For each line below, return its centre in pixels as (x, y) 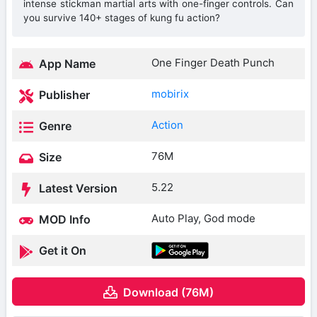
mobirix (170, 94)
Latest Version (77, 189)
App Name (66, 64)
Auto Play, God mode (203, 219)
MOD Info (63, 220)
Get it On (61, 251)
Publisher (63, 95)
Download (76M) (168, 292)
